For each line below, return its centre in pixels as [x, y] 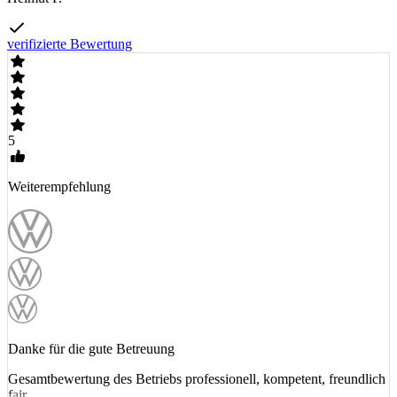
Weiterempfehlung [59, 187]
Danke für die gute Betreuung [91, 349]
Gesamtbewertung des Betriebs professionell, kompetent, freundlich [197, 379]
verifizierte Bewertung [70, 44]
